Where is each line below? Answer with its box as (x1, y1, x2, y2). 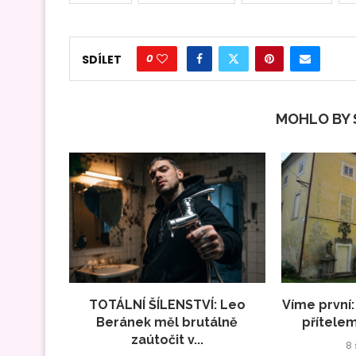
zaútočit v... (130, 332, 203, 348)
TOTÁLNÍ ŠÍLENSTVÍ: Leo (88, 297, 246, 313)
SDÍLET (82, 52, 122, 68)
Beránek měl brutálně (96, 315, 238, 331)
